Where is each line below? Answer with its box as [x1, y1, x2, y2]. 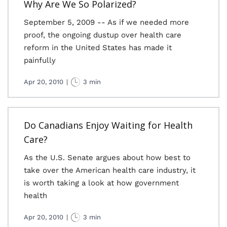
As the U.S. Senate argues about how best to [24, 153, 191, 162]
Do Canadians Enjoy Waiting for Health [24, 119, 193, 131]
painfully [24, 56, 56, 65]
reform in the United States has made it [24, 43, 172, 52]
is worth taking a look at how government [24, 178, 179, 187]
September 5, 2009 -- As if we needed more [24, 18, 189, 27]
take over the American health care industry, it [24, 166, 196, 175]
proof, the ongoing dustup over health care [24, 30, 181, 40]
